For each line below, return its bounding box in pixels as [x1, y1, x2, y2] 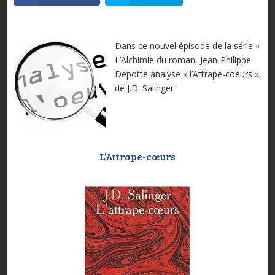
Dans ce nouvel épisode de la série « [114, 40, 260, 52]
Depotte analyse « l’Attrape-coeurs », [114, 68, 261, 80]
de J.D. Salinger [114, 82, 174, 95]
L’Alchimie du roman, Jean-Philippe [114, 54, 251, 66]
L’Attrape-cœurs [99, 150, 176, 163]
